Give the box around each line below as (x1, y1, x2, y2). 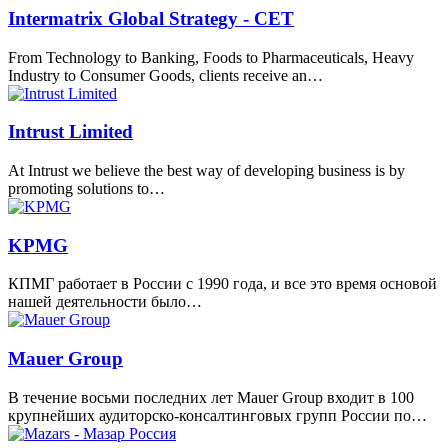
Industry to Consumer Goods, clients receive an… (8, 66, 323, 84)
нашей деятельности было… (8, 293, 202, 311)
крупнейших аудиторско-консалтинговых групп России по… (8, 406, 427, 424)
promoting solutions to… (8, 179, 165, 197)
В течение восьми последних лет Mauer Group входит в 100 (8, 388, 414, 406)
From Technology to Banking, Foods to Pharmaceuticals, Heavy (8, 48, 414, 66)
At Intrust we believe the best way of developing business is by (8, 161, 405, 179)
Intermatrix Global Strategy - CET (8, 7, 294, 29)
